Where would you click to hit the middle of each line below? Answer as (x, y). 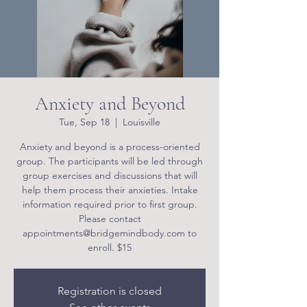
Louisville (142, 122)
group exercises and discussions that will (110, 175)
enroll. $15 (110, 247)
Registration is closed (110, 291)
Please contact (110, 219)
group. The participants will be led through (110, 161)
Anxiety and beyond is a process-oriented (110, 147)
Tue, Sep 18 (84, 122)
